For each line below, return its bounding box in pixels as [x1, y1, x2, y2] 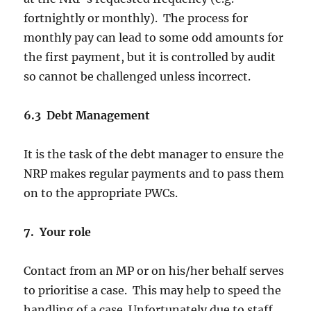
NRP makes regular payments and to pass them [24, 167, 285, 181]
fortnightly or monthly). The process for [24, 11, 249, 26]
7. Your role [24, 225, 92, 239]
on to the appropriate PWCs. [24, 186, 178, 201]
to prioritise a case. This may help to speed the [24, 283, 282, 298]
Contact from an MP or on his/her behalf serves [24, 264, 285, 278]
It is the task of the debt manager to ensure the [24, 147, 285, 162]
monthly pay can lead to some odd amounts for [24, 31, 284, 45]
